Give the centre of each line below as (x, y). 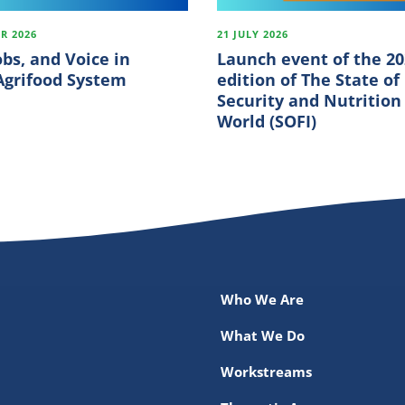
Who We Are (262, 299)
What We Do (263, 335)
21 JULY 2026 (252, 34)
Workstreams (266, 372)
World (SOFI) (266, 122)
